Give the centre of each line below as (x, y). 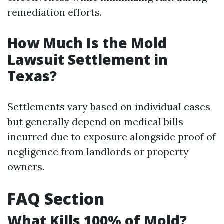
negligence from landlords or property (98, 152)
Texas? (32, 76)
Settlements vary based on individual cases (109, 107)
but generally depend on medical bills (95, 122)
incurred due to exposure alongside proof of (112, 137)
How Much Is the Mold (87, 43)
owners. (26, 167)
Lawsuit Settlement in (88, 59)
